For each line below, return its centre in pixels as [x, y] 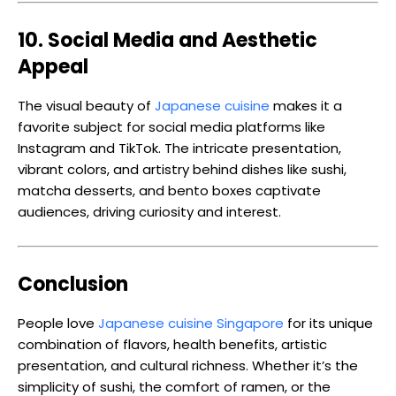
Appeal [53, 67]
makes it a [306, 106]
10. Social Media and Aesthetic [168, 41]
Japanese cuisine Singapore [191, 324]
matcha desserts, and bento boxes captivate [169, 191]
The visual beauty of [86, 106]
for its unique [328, 324]
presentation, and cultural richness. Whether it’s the [188, 366]
